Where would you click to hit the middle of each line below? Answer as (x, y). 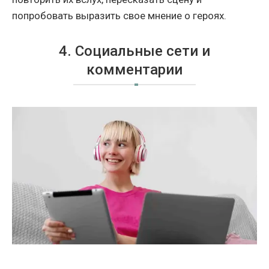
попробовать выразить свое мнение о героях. (119, 15)
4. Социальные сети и (134, 51)
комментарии (134, 69)
